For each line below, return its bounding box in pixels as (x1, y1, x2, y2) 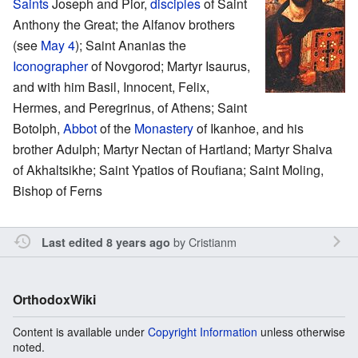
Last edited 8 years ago (41, 233, 170, 250)
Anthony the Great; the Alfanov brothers (13, 14, 235, 34)
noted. (13, 338, 45, 355)
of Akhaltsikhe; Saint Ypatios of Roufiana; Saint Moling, (13, 160, 324, 179)
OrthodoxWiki (13, 289, 96, 308)
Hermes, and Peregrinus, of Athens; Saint (13, 97, 247, 117)
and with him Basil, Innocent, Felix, (13, 77, 209, 96)
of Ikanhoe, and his (193, 118, 304, 137)
